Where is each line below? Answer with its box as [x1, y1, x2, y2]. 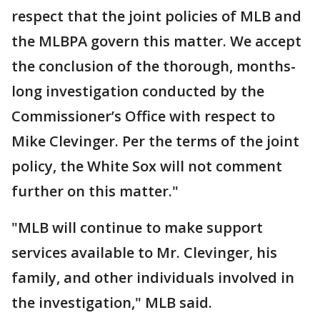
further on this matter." [11, 181, 179, 201]
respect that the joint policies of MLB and [11, 6, 301, 26]
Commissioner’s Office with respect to [11, 106, 275, 126]
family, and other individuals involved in [11, 267, 294, 287]
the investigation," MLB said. [11, 292, 212, 312]
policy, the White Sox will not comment [11, 156, 282, 176]
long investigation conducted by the [11, 81, 264, 101]
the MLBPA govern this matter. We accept [11, 31, 301, 51]
